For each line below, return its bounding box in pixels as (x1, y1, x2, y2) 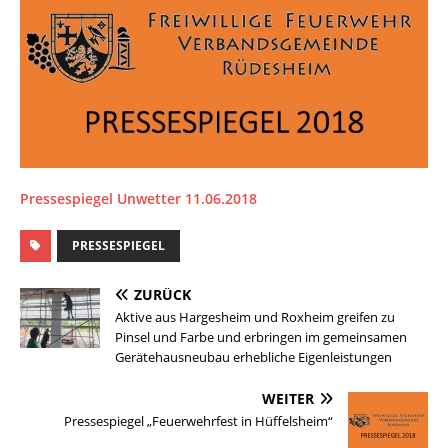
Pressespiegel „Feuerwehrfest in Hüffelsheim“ (64, 412, 333, 431)
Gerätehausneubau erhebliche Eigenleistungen (115, 348, 392, 367)
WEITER (262, 389, 314, 409)
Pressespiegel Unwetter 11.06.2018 (20, 189, 257, 209)
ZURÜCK (134, 285, 191, 305)
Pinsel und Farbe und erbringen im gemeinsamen (115, 328, 407, 347)
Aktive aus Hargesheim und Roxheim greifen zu (115, 308, 395, 327)
